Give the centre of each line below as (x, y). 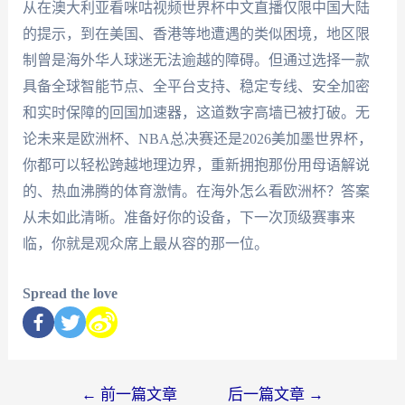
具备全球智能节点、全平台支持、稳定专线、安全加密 (196, 87)
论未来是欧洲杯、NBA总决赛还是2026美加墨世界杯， (197, 139)
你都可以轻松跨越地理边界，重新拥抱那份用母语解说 (196, 165)
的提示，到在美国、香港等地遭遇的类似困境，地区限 (196, 34)
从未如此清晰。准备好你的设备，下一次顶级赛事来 (188, 218)
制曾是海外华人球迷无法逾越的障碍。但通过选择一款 (196, 61)
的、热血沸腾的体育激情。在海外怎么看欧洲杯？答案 (196, 192)
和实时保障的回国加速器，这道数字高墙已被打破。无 (196, 113)
